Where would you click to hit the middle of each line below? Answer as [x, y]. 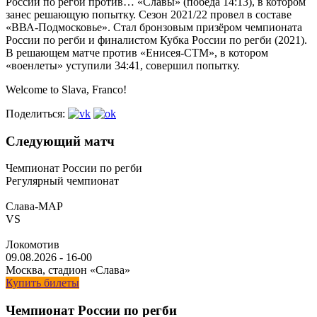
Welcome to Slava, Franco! [66, 89]
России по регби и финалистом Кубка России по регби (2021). [156, 40]
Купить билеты [42, 283]
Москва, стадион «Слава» [68, 270]
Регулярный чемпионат [62, 181]
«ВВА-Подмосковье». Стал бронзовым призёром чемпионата [154, 27]
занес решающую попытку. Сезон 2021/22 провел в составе [149, 14]
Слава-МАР [34, 207]
